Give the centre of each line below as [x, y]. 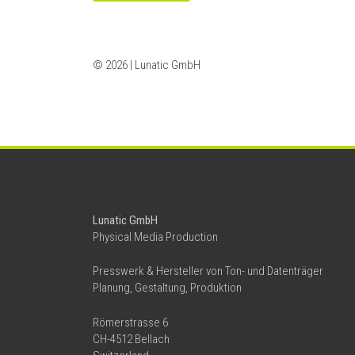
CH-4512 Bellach [131, 339]
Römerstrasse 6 [130, 322]
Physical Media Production [155, 237]
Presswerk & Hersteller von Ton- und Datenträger [208, 271]
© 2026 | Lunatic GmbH [147, 65]
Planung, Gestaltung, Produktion [167, 288]
